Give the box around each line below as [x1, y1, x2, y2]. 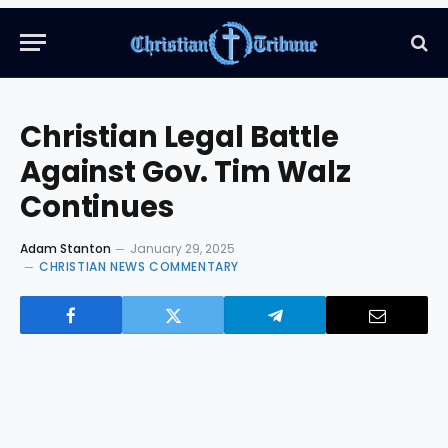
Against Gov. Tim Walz [20, 152, 351, 192]
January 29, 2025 [130, 240, 235, 257]
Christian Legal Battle [20, 117, 339, 157]
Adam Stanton [20, 240, 111, 257]
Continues [20, 187, 174, 227]
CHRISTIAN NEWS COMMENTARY [39, 258, 239, 275]
